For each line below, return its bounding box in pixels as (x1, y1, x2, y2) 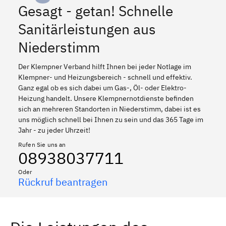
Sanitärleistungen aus (18, 19, 156, 38)
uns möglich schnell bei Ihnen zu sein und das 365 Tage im (18, 115, 203, 124)
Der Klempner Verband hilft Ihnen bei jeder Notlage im (18, 62, 191, 71)
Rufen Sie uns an (18, 140, 66, 148)
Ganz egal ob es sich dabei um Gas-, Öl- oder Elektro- (18, 83, 187, 92)
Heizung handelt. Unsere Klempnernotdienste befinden (18, 93, 194, 103)
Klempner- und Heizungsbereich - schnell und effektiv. (18, 72, 192, 82)
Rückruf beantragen (18, 175, 107, 189)
